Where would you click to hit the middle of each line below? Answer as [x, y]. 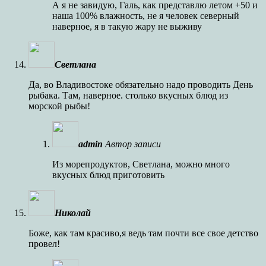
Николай [73, 213]
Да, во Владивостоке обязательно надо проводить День [141, 84]
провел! [44, 243]
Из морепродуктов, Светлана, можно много [141, 164]
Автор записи [133, 144]
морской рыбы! [59, 106]
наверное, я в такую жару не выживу [127, 26]
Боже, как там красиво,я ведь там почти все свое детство [143, 233]
